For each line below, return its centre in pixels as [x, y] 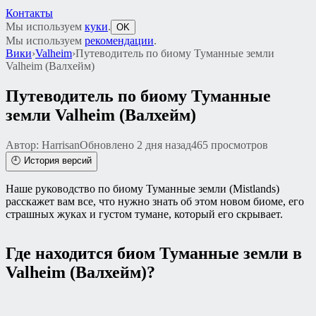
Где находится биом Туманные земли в [154, 254]
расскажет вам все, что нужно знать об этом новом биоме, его [155, 201]
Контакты [29, 13]
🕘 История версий [51, 160]
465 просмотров [230, 145]
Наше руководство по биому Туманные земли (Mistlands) [142, 188]
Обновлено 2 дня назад [135, 145]
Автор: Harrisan [43, 145]
